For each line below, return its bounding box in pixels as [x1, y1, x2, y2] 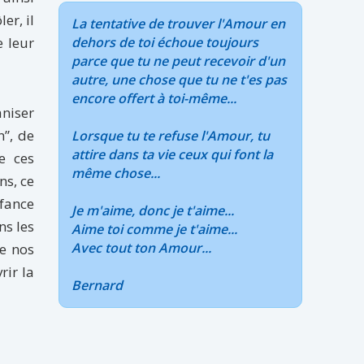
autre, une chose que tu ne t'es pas [71, 71, 288, 89]
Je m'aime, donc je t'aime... [71, 201, 235, 219]
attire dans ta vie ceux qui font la [71, 145, 274, 163]
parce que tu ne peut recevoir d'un [71, 52, 286, 70]
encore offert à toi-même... [71, 89, 237, 107]
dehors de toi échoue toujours [71, 33, 259, 51]
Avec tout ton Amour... [71, 239, 212, 257]
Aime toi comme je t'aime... [71, 220, 238, 238]
